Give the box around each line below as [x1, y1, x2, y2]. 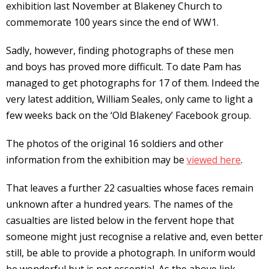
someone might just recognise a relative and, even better [6, 230, 263, 243]
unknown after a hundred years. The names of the [6, 198, 233, 211]
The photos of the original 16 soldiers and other [6, 137, 223, 150]
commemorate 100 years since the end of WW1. [6, 16, 219, 29]
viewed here [187, 153, 241, 166]
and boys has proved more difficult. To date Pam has [6, 60, 241, 73]
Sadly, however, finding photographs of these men [6, 44, 234, 57]
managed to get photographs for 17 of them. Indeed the [6, 76, 259, 89]
